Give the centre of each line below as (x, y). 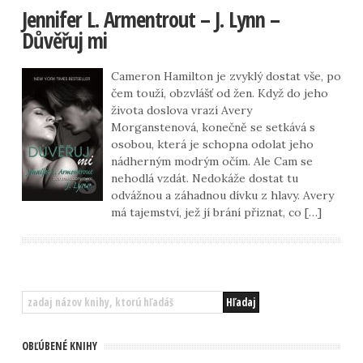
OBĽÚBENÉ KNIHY (59, 346)
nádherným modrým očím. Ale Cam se (211, 161)
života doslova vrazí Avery (181, 110)
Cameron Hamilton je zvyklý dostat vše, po (226, 76)
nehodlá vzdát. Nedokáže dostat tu (204, 178)
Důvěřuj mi (64, 40)
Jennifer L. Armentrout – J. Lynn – (150, 19)
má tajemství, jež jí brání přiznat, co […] (216, 212)
